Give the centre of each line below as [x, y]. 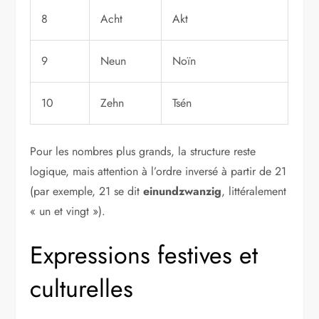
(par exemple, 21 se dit [87, 191]
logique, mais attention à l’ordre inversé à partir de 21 [158, 171]
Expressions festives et [144, 255]
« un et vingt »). [68, 211]
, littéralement [254, 191]
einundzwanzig [183, 191]
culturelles [82, 288]
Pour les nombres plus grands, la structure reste [143, 151]
